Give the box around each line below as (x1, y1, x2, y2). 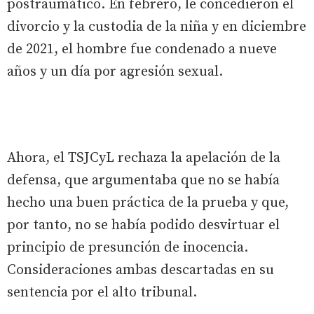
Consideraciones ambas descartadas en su (7, 261, 274, 279)
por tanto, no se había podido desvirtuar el (7, 216, 280, 234)
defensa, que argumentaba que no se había (7, 171, 280, 189)
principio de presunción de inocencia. (7, 238, 248, 257)
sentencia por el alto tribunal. (7, 283, 197, 301)
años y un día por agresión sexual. (7, 62, 223, 81)
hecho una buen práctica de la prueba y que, (7, 193, 289, 212)
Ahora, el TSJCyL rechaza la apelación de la (7, 149, 280, 167)
